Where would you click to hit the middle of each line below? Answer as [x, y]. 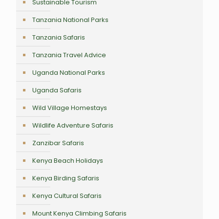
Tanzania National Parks [70, 20]
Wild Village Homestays [70, 108]
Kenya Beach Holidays [68, 160]
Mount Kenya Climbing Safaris [79, 213]
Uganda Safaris [57, 90]
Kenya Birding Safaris [66, 178]
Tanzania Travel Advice [69, 55]
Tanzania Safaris [59, 37]
